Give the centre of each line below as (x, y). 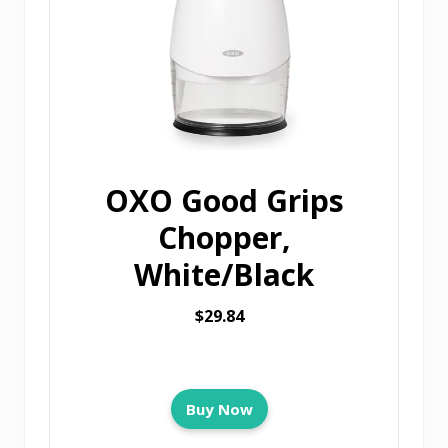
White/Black (224, 274)
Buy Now (219, 408)
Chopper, (224, 237)
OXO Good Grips (224, 200)
